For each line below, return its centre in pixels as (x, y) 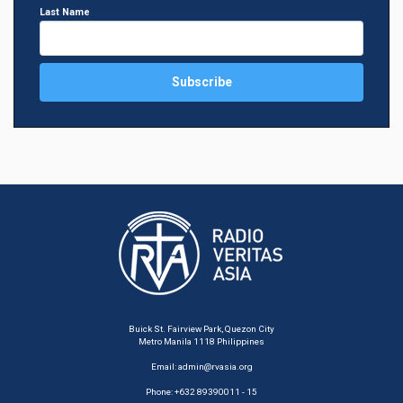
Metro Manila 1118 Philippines (201, 342)
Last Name (65, 12)
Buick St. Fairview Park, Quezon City (201, 329)
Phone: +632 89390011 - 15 (201, 392)
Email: (164, 367)
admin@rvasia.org (215, 367)
